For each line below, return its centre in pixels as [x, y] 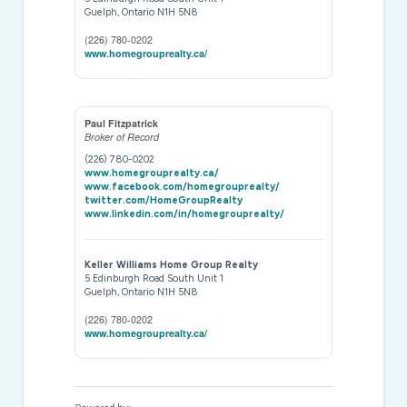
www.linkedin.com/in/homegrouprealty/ [185, 213]
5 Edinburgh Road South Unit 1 [154, 278]
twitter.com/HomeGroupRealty [164, 200]
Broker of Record [122, 136]
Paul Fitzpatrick [122, 123]
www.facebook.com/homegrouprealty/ [183, 186]
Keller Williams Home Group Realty [172, 264]
